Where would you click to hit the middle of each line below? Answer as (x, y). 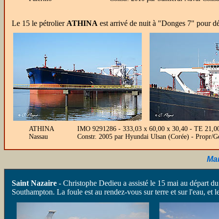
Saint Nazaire (34, 183)
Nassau (38, 137)
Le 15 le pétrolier (39, 23)
